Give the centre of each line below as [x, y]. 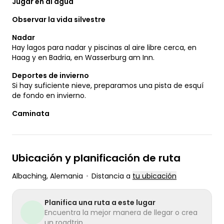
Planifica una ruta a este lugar [100, 202]
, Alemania [65, 176]
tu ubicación [154, 176]
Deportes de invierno [50, 75]
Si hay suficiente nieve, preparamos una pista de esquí [108, 85]
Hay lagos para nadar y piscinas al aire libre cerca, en [104, 47]
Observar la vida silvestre [59, 19]
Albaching [29, 176]
